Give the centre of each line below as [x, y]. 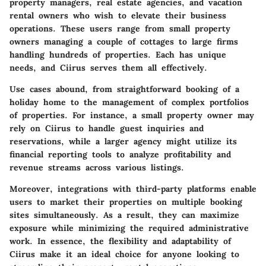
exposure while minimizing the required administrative [129, 228]
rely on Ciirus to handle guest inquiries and [107, 129]
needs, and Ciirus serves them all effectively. [108, 68]
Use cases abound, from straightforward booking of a [124, 89]
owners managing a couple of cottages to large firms [124, 42]
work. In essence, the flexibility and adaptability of [120, 241]
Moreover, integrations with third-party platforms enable [133, 189]
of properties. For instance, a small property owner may [132, 115]
